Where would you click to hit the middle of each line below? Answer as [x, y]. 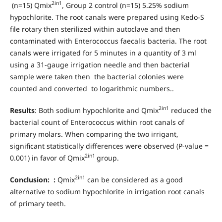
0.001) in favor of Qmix [47, 158]
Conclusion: [31, 179]
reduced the [190, 110]
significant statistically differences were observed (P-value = [109, 146]
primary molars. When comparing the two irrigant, [94, 134]
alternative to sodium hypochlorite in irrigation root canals [107, 191]
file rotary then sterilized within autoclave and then [95, 29]
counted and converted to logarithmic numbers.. [92, 88]
